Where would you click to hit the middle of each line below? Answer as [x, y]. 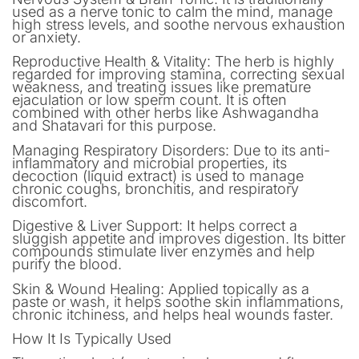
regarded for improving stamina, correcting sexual [178, 75]
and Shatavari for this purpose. [114, 126]
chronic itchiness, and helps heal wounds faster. [173, 314]
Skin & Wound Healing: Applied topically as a [161, 288]
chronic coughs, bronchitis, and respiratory [155, 188]
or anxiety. [46, 37]
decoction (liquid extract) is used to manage [158, 175]
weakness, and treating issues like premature [161, 87]
